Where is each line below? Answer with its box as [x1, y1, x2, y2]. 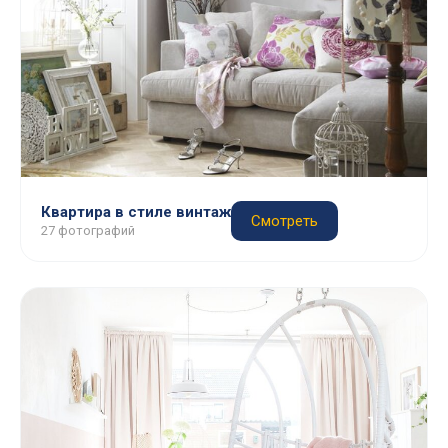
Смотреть [251, 212, 318, 230]
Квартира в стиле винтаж [41, 203, 231, 221]
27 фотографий [41, 223, 135, 238]
